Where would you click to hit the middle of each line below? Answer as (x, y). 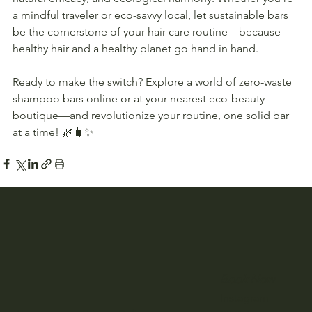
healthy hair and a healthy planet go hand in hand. (135, 48)
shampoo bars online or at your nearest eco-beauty (140, 98)
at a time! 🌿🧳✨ (53, 132)
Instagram (244, 298)
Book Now (247, 280)
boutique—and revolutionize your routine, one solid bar (152, 115)
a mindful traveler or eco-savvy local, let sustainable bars (152, 15)
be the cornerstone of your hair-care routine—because (148, 31)
